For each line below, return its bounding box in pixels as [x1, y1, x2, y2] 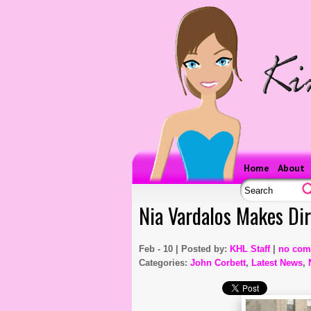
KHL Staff [230, 244, 270, 254]
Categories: [139, 258, 190, 268]
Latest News [251, 258, 303, 268]
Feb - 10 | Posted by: [139, 244, 230, 254]
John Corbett [190, 258, 246, 268]
